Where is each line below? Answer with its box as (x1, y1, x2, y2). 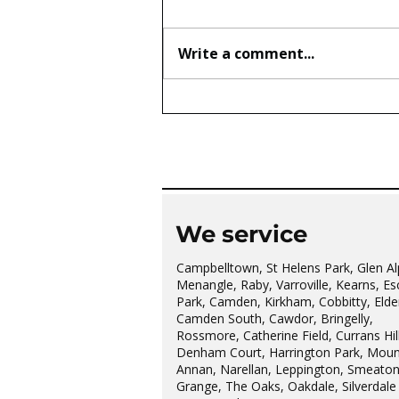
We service (175, 219, 307, 248)
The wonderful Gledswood (184, 95, 385, 115)
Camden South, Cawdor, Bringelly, (176, 309, 373, 327)
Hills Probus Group (184, 114, 330, 134)
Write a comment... (178, 43, 314, 63)
